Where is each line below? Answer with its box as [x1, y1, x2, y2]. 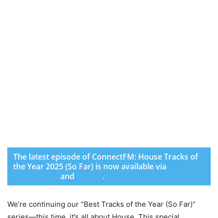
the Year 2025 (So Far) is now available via [13, 161, 166, 172]
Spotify [76, 171, 103, 182]
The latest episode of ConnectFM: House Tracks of [13, 151, 198, 162]
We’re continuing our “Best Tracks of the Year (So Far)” [7, 200, 196, 209]
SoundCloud [13, 171, 58, 182]
